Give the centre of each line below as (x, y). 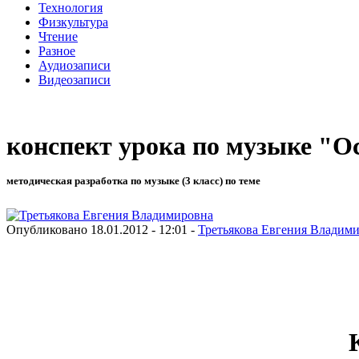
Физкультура (73, 22)
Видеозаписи (75, 79)
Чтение (58, 36)
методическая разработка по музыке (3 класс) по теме (133, 181)
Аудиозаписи (75, 65)
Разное (57, 50)
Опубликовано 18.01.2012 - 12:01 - (102, 229)
